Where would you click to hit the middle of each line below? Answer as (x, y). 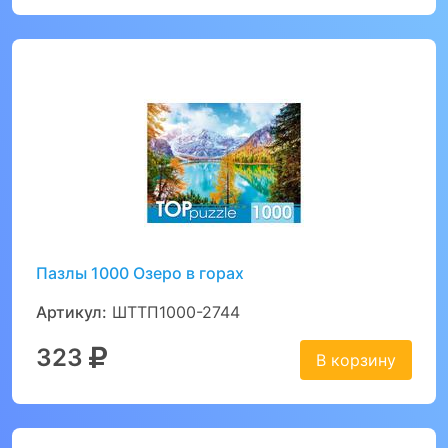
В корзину (356, 360)
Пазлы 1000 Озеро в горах (140, 273)
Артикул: (71, 312)
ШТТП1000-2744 (173, 312)
